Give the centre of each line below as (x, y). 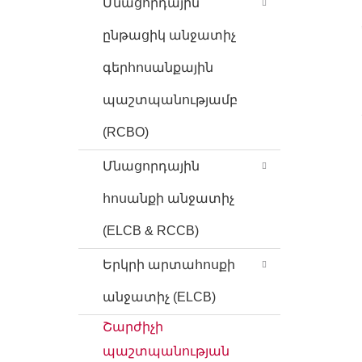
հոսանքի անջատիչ (168, 198)
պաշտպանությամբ (170, 100)
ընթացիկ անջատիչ (169, 35)
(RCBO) (126, 132)
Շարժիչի (133, 327)
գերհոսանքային (158, 67)
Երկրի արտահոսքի (169, 265)
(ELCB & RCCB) (151, 231)
